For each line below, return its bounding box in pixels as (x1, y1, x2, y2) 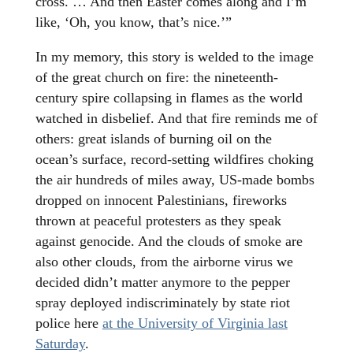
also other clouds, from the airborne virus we (35, 254, 293, 270)
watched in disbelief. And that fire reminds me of (35, 110, 318, 127)
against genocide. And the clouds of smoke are (35, 233, 303, 250)
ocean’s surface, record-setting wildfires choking (35, 151, 314, 168)
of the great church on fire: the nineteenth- (35, 69, 278, 86)
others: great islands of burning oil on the (35, 131, 272, 147)
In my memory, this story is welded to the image (35, 49, 314, 65)
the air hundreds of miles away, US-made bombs (35, 172, 314, 188)
